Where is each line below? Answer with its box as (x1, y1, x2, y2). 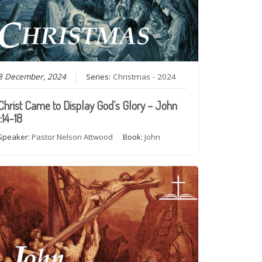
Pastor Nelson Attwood (32, 131, 113, 142)
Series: (86, 71, 113, 82)
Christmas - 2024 (113, 71, 177, 82)
